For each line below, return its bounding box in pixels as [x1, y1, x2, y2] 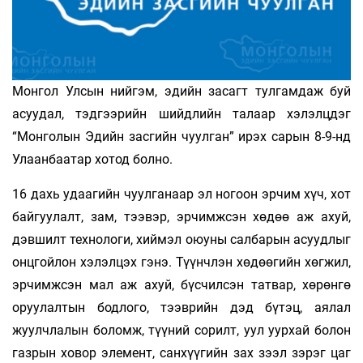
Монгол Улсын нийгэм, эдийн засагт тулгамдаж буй [12, 83, 351, 99]
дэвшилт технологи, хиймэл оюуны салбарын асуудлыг [12, 231, 351, 247]
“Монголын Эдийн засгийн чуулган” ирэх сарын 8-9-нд [12, 128, 351, 144]
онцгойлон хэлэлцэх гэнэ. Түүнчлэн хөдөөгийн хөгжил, [12, 254, 351, 270]
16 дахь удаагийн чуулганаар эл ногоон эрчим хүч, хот [12, 186, 351, 202]
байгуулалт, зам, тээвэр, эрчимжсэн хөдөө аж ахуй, [12, 208, 351, 224]
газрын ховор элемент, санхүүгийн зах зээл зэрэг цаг [12, 344, 351, 361]
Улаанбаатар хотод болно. [12, 151, 173, 167]
